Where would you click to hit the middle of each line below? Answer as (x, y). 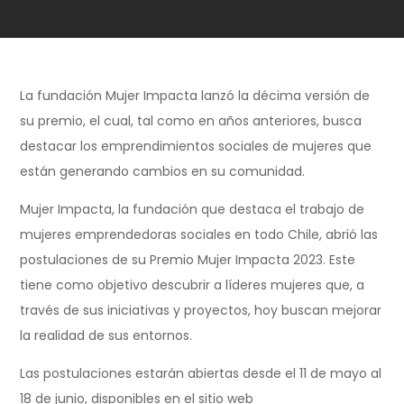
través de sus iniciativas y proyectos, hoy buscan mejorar (201, 310)
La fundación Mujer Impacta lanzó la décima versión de (195, 95)
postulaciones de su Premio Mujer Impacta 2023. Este (188, 259)
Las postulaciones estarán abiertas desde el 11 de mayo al (201, 373)
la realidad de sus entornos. (106, 335)
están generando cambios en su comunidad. (163, 171)
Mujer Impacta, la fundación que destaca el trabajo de (193, 209)
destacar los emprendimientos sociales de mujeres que (196, 146)
